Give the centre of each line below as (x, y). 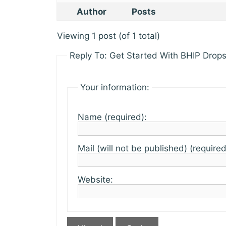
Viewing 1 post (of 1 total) (108, 36)
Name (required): (112, 117)
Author (91, 11)
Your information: (115, 87)
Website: (95, 179)
